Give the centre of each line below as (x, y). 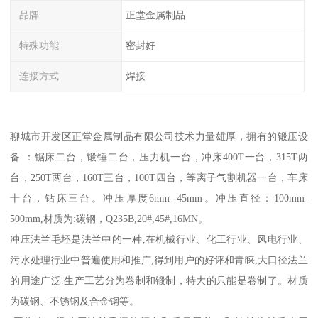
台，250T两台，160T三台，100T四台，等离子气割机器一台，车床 (159, 177)
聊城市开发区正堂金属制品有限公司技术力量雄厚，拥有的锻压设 (159, 136)
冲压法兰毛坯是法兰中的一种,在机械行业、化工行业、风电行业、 (159, 239)
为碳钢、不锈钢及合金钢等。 (75, 301)
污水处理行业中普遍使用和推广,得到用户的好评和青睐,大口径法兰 (159, 259)
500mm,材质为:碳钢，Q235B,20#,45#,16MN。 (109, 218)
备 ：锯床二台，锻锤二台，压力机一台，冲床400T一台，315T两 (159, 157)
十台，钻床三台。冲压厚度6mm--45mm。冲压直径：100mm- (159, 198)
